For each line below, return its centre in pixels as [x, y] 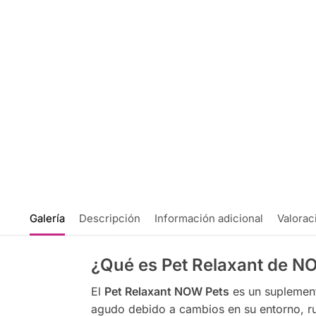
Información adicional [208, 219]
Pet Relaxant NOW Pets [166, 292]
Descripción [109, 219]
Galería [47, 219]
